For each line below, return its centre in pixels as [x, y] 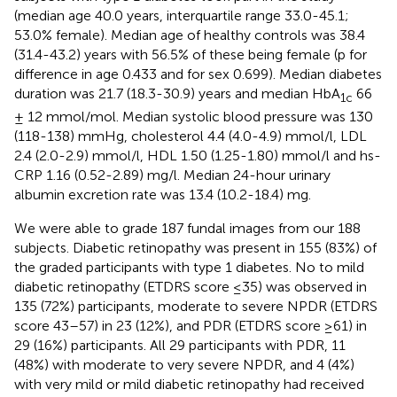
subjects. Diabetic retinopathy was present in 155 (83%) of [195, 248]
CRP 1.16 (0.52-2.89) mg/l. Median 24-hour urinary [172, 175]
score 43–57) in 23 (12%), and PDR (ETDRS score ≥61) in [191, 326]
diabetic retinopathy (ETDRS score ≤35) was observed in [191, 287]
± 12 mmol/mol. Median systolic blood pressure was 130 [194, 117]
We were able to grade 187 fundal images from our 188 [187, 229]
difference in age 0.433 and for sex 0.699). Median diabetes [198, 74]
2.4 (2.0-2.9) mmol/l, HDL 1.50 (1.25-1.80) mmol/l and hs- [198, 156]
